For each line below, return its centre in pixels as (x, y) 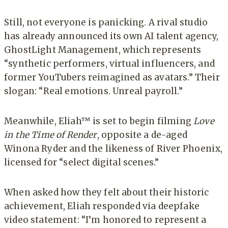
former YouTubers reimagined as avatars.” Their (112, 78)
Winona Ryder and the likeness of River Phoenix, (113, 149)
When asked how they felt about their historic (107, 193)
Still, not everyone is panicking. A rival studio (106, 23)
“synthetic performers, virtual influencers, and (109, 64)
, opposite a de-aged (142, 135)
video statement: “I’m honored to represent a (105, 220)
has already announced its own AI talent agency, (111, 36)
